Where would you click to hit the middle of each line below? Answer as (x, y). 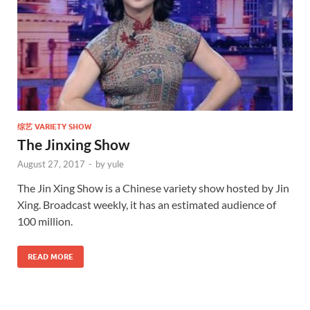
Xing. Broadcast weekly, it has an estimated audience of (147, 205)
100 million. (45, 221)
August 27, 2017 (51, 164)
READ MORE (51, 257)
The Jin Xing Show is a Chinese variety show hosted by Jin (153, 188)
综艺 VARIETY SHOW (54, 127)
